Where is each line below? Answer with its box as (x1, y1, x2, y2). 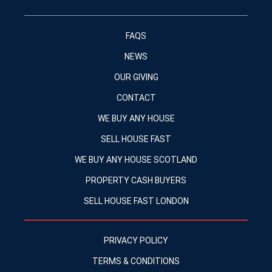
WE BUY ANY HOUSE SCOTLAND (75, 155, 197, 165)
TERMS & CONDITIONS (92, 256, 180, 266)
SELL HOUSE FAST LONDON (83, 196, 189, 206)
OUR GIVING (114, 72, 158, 82)
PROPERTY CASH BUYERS (86, 175, 186, 185)
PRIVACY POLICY (104, 236, 168, 245)
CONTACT (116, 93, 156, 103)
